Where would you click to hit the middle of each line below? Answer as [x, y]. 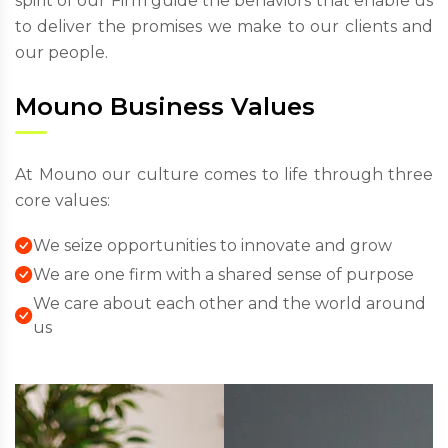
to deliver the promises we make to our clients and [224, 27]
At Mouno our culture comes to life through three [224, 175]
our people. [61, 53]
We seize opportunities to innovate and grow [212, 246]
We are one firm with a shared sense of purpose [223, 275]
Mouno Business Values [165, 107]
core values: [62, 201]
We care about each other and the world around [229, 304]
